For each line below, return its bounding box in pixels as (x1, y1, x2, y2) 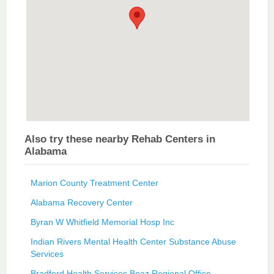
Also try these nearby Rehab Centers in (24, 133, 215, 145)
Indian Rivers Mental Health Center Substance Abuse (30, 236, 236, 246)
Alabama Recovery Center (30, 197, 133, 207)
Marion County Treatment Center (30, 177, 158, 188)
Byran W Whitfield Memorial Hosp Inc (30, 217, 174, 227)
